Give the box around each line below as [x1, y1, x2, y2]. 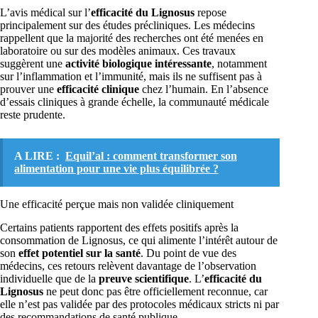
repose [194, 6, 226, 19]
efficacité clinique [57, 83, 139, 96]
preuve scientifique [99, 272, 189, 285]
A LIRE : [14, 150, 60, 163]
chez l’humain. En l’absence [139, 83, 268, 96]
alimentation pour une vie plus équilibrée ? [14, 163, 219, 175]
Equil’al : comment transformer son [65, 150, 237, 163]
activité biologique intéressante [65, 57, 212, 70]
